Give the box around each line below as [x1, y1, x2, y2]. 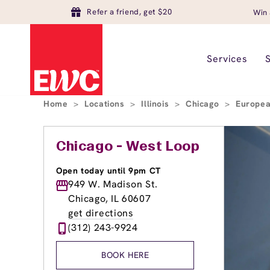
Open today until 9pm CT [56, 165, 161, 176]
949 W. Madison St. [68, 178, 158, 190]
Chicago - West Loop [56, 141, 200, 153]
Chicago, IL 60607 [68, 192, 151, 205]
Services [207, 52, 248, 65]
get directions [68, 207, 134, 219]
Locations [84, 98, 128, 109]
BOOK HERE [101, 250, 149, 260]
